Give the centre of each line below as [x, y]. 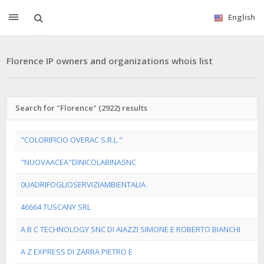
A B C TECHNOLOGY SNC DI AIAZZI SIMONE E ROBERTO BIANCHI [131, 229]
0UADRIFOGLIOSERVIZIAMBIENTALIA [83, 184]
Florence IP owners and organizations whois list [110, 61]
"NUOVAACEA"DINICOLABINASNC [78, 162]
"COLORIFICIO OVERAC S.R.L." [72, 140]
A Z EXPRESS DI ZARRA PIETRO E [77, 252]
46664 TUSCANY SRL [56, 207]
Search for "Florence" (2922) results [81, 108]
